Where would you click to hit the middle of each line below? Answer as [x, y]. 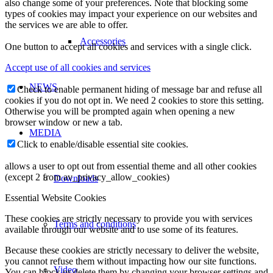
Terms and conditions [95, 224]
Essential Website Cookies [55, 197]
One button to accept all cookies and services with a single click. [128, 46]
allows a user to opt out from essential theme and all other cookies [131, 166]
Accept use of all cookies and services [78, 67]
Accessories [102, 41]
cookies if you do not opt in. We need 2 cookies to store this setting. [134, 100]
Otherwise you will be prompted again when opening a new [120, 111]
